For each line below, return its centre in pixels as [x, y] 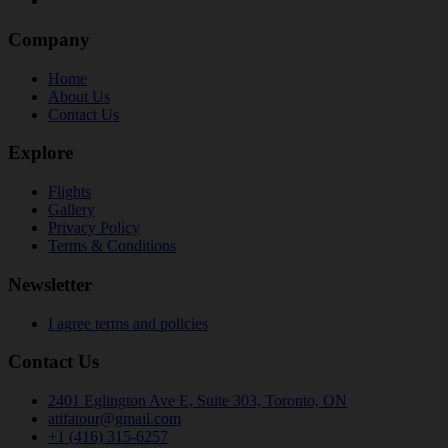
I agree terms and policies [128, 323]
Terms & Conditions [112, 246]
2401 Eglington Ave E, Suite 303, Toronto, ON [197, 400]
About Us [79, 96]
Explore [40, 153]
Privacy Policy [94, 228]
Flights [69, 192]
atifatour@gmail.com [114, 418]
